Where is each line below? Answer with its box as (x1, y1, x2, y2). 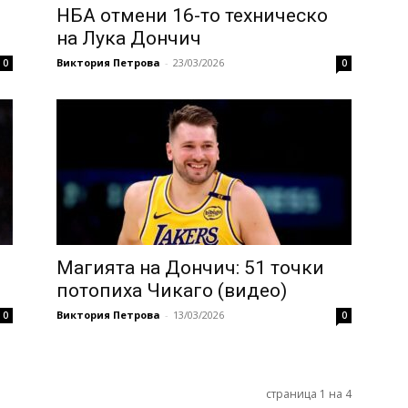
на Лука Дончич (56, 27, 201, 50)
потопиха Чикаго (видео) (56, 280, 287, 302)
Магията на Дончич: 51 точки (56, 257, 324, 280)
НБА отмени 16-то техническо (56, 5, 328, 27)
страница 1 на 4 (266, 386, 352, 403)
